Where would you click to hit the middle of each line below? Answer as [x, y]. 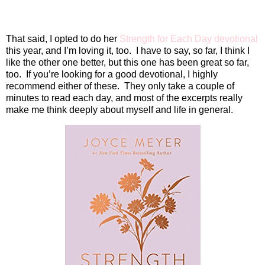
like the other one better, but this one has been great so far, [127, 62]
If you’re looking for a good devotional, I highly [122, 74]
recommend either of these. [63, 86]
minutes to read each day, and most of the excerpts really [124, 98]
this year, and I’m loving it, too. [69, 50]
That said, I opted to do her [63, 38]
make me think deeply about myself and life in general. [119, 109]
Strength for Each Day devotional [189, 38]
